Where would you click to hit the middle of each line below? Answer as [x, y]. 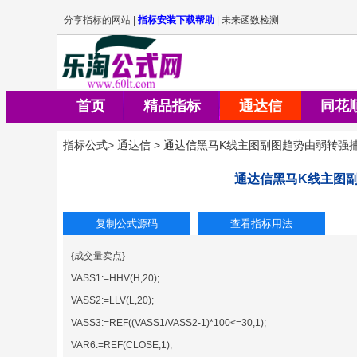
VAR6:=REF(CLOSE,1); [122, 345]
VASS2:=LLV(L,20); [112, 300]
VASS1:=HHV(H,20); [115, 278]
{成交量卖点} [98, 255]
